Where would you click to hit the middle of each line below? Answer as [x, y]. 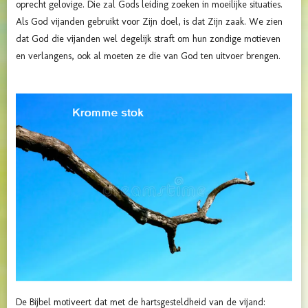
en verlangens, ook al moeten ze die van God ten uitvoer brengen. [148, 56]
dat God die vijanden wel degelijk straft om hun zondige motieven [148, 39]
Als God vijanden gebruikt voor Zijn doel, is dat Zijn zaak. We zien [149, 22]
